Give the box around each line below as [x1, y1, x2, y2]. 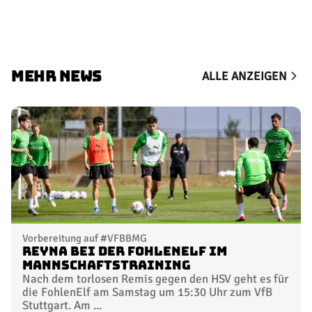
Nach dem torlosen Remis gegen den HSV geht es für [22, 272, 288, 287]
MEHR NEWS [11, 68, 102, 84]
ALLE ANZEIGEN [202, 68, 287, 84]
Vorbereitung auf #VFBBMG [22, 232, 147, 245]
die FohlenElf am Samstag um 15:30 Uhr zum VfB [22, 285, 272, 300]
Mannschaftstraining [22, 259, 191, 272]
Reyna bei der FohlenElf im [22, 245, 227, 258]
